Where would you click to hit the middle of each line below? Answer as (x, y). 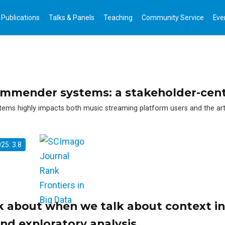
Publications (20, 17)
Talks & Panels (72, 17)
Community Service (173, 17)
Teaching (118, 17)
